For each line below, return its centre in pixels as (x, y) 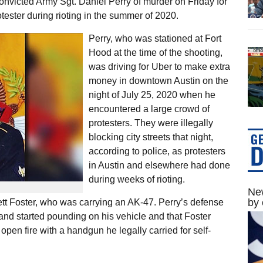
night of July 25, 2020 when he (152, 95)
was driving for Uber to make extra (159, 66)
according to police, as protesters (157, 151)
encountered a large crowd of (149, 109)
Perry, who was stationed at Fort (155, 38)
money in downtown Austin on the (158, 80)
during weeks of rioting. (136, 179)
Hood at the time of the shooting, (155, 52)
